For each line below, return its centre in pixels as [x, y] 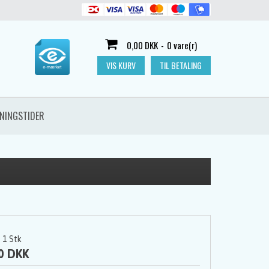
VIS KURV [121, 65]
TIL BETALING [181, 65]
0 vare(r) [182, 45]
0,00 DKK [142, 45]
